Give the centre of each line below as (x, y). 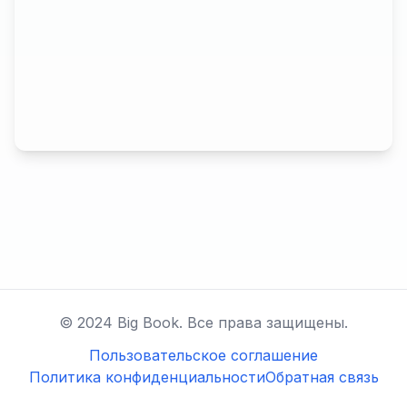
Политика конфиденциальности (147, 377)
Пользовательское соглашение (203, 355)
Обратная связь (322, 377)
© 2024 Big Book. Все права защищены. (203, 323)
